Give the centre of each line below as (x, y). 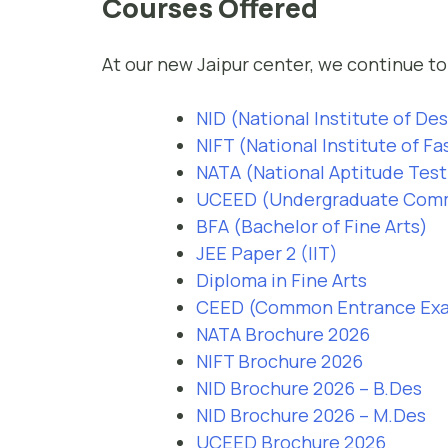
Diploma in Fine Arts (281, 279)
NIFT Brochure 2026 (279, 360)
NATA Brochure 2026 (283, 333)
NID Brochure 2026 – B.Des (309, 387)
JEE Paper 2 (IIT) (267, 252)
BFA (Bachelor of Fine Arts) (312, 225)
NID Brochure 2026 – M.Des (311, 414)
